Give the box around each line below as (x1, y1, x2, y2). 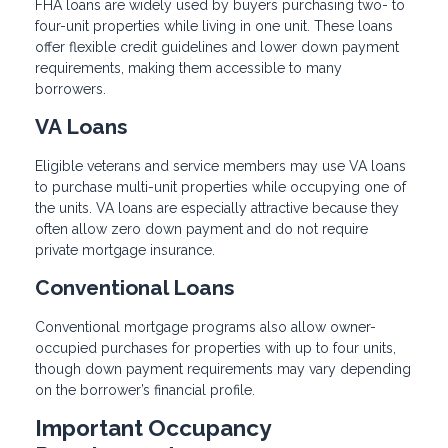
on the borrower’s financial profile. (35, 381, 255, 398)
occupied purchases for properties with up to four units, (35, 339, 396, 356)
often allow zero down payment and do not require (35, 220, 368, 237)
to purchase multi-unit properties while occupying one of (35, 178, 406, 195)
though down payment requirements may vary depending (35, 360, 411, 377)
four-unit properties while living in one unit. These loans (35, 18, 393, 35)
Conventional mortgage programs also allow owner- (35, 318, 376, 335)
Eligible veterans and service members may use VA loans (35, 157, 406, 174)
